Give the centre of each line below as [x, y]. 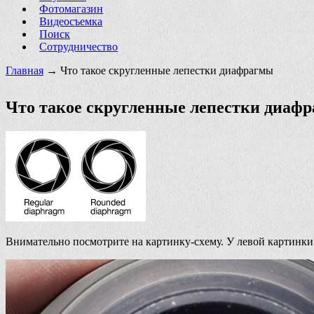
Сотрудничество [79, 46]
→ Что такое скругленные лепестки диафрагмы [158, 70]
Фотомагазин [71, 8]
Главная [25, 70]
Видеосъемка [71, 21]
